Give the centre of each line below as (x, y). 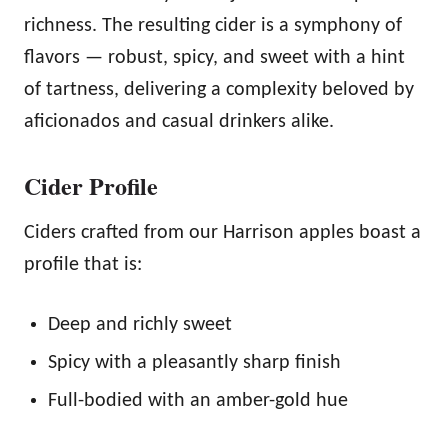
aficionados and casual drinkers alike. (179, 122)
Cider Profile (91, 186)
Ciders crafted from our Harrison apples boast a (222, 233)
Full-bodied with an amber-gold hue (198, 401)
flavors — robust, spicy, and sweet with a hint (214, 58)
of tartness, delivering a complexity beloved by (219, 90)
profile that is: (83, 265)
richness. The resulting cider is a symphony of (213, 26)
